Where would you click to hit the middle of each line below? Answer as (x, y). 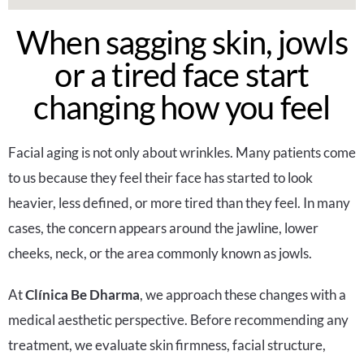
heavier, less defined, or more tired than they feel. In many (179, 203)
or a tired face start (182, 75)
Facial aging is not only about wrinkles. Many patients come (182, 153)
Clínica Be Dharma (82, 295)
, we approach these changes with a (243, 295)
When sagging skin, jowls (182, 43)
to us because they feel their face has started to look (160, 178)
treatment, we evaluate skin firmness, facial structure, (167, 345)
